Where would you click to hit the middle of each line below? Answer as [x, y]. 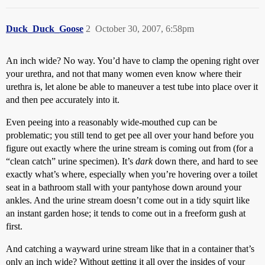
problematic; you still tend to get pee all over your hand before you [130, 135]
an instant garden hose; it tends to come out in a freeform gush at [126, 213]
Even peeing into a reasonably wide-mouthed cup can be [112, 122]
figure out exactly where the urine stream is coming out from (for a [130, 148]
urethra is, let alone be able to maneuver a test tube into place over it [132, 87]
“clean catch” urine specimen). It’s [71, 161]
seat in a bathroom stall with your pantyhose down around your [124, 187]
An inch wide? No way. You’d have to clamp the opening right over [132, 61]
